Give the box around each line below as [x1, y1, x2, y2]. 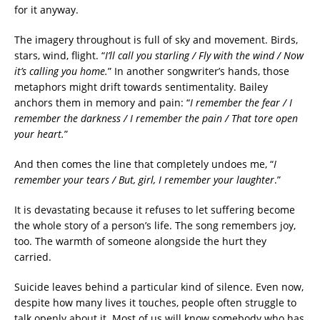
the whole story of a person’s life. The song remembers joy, [14, 218, 296, 232]
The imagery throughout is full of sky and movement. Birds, [14, 32, 298, 46]
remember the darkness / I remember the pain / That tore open [14, 111, 298, 125]
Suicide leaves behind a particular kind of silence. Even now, [14, 279, 304, 294]
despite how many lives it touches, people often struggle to [14, 295, 296, 309]
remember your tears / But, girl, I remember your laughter [14, 172, 274, 186]
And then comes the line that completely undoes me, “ [14, 156, 274, 171]
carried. [14, 249, 51, 264]
